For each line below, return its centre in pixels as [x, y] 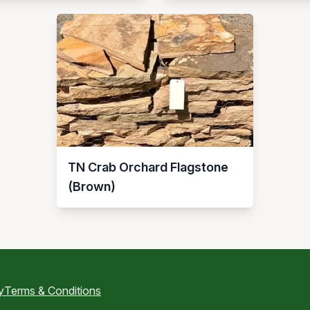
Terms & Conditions [53, 291]
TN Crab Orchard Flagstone [148, 167]
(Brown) [92, 186]
